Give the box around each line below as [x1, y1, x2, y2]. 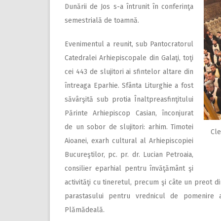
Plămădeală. [65, 205, 105, 214]
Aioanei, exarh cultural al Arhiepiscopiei [65, 136, 193, 145]
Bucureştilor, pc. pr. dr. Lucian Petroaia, [65, 150, 193, 159]
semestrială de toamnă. [65, 16, 139, 25]
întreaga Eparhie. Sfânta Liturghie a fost [65, 81, 193, 90]
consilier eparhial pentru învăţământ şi [65, 164, 193, 173]
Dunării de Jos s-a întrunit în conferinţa [65, 2, 193, 11]
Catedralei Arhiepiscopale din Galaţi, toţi [65, 53, 193, 62]
